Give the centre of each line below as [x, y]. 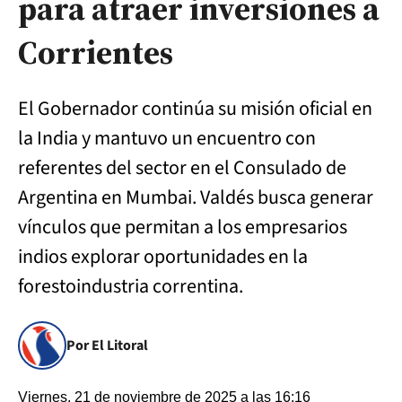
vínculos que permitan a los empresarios [183, 227]
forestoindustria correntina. [132, 286]
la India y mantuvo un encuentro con [167, 138]
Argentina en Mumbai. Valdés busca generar [196, 197]
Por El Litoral [107, 345]
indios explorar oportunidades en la [163, 257]
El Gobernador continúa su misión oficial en [195, 109]
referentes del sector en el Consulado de [182, 168]
